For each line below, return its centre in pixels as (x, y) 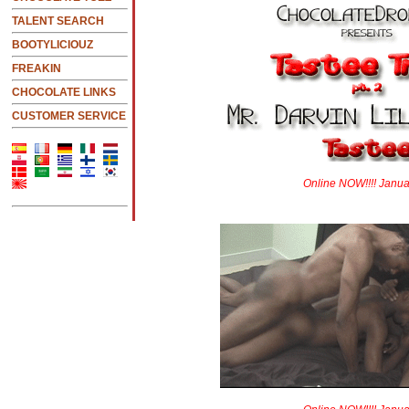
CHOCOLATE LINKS (64, 92)
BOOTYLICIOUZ (52, 45)
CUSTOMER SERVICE (69, 116)
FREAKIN (37, 68)
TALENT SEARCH (58, 21)
